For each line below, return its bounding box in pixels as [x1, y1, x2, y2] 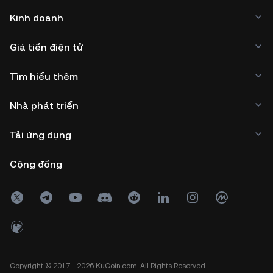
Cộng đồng [10, 158, 62, 170]
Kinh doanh [10, 12, 63, 24]
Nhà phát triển [10, 100, 79, 112]
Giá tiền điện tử [10, 41, 83, 53]
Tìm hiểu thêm [10, 71, 78, 82]
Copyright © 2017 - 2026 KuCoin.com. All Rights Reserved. [10, 261, 207, 270]
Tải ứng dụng [10, 129, 71, 141]
